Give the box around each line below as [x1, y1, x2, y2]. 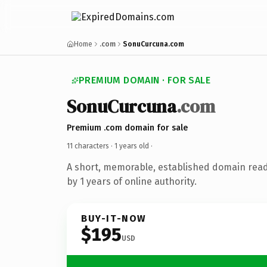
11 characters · [67, 141, 114, 150]
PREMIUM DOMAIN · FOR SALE [79, 74, 210, 86]
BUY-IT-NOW [81, 212, 147, 224]
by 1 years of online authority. [67, 175, 197, 187]
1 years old [114, 141, 149, 150]
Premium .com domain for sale [67, 122, 188, 133]
